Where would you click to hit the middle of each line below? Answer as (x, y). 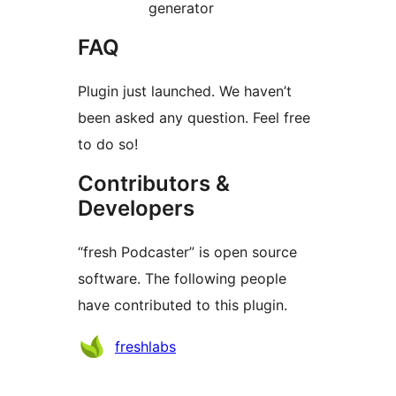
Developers (136, 209)
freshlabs (145, 347)
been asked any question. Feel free (194, 118)
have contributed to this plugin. (183, 305)
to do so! (108, 145)
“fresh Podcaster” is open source (187, 252)
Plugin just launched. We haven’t (185, 91)
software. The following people (182, 279)
